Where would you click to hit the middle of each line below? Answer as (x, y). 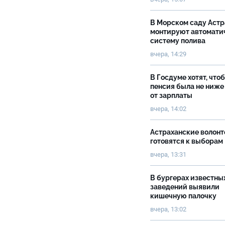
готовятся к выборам (187, 141)
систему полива (178, 41)
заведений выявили (185, 187)
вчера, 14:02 (168, 109)
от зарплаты (171, 95)
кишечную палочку (184, 196)
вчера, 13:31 (168, 154)
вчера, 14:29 (168, 54)
